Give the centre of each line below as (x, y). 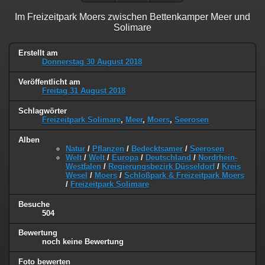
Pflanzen (108, 148)
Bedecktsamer (157, 148)
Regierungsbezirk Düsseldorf (161, 166)
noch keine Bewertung (83, 242)
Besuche (34, 204)
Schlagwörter (43, 111)
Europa (125, 157)
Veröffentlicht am (49, 82)
